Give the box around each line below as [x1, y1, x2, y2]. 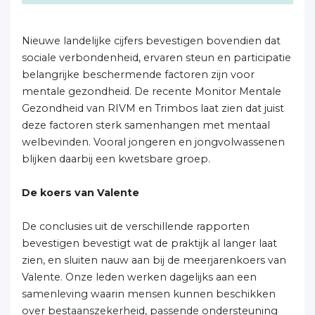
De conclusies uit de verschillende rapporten [22, 220, 250, 233]
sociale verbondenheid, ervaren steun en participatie [22, 51, 291, 64]
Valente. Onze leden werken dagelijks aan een [22, 271, 257, 283]
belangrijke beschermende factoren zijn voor [22, 68, 255, 81]
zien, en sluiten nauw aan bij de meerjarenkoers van [22, 254, 286, 266]
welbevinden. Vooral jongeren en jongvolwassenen [22, 136, 285, 148]
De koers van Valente [22, 186, 139, 199]
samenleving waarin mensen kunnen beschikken [22, 288, 276, 300]
